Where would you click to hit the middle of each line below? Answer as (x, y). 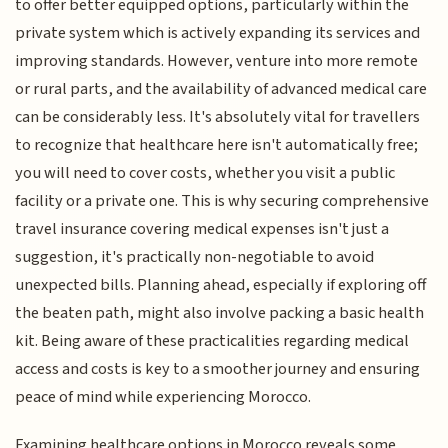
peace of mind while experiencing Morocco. (163, 396)
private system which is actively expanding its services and (218, 32)
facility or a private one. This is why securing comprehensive (222, 200)
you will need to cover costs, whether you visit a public (205, 172)
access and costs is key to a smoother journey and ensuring (218, 368)
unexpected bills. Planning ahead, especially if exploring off (221, 284)
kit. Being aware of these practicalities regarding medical (212, 340)
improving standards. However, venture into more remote (217, 60)
